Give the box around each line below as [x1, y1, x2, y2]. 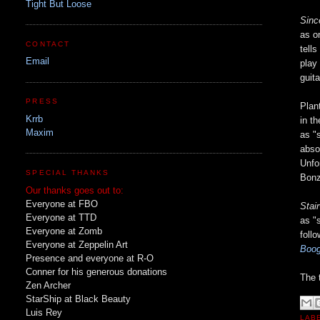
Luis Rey [26, 306, 63, 318]
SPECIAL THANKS [26, 168, 109, 176]
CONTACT [26, 39, 70, 48]
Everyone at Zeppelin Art [26, 239, 129, 250]
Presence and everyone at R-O [26, 252, 154, 264]
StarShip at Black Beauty [26, 293, 131, 304]
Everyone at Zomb [26, 225, 103, 236]
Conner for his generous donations [26, 266, 168, 277]
